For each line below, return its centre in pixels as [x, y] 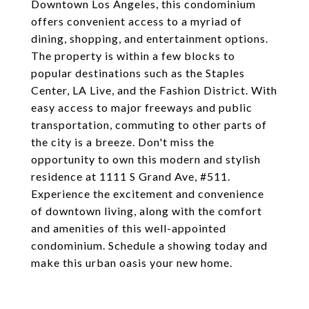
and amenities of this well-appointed [129, 228]
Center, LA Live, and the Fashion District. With [154, 90]
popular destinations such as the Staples [138, 73]
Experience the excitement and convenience [148, 193]
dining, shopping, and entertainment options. [150, 38]
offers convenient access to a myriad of [137, 21]
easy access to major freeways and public [142, 107]
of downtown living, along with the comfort [147, 211]
